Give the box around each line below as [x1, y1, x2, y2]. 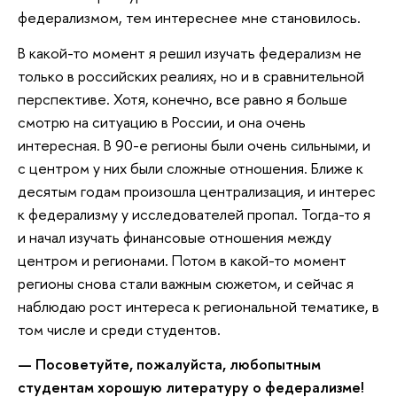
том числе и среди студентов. [18, 318, 224, 339]
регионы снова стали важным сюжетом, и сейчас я [18, 272, 354, 293]
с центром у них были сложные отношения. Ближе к [18, 157, 363, 178]
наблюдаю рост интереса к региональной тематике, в [18, 295, 379, 316]
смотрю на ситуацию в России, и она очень [18, 111, 306, 132]
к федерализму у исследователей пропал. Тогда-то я [18, 203, 370, 224]
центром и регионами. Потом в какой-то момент [18, 249, 346, 270]
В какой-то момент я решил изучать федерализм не [18, 42, 362, 63]
